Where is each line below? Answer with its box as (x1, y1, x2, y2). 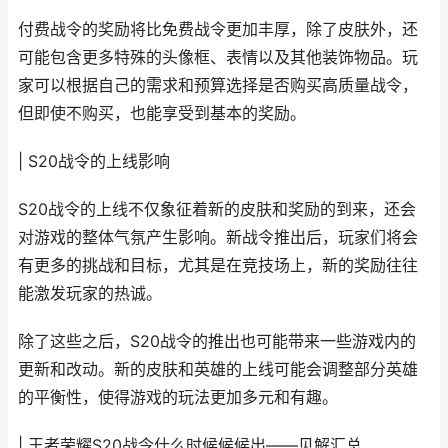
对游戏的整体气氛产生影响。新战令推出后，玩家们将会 (18, 228, 418, 247)
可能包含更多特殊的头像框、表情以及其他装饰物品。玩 (18, 48, 418, 67)
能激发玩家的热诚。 (18, 284, 162, 303)
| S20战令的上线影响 (18, 152, 170, 171)
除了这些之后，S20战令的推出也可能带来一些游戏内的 (18, 332, 416, 351)
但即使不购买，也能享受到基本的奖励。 (18, 104, 306, 123)
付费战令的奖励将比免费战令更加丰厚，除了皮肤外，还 (18, 20, 418, 39)
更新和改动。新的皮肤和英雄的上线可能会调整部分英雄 (18, 360, 418, 379)
